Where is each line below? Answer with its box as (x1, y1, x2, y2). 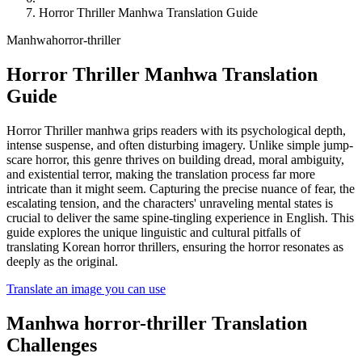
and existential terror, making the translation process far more (6, 166, 315, 181)
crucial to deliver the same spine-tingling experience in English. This (6, 210, 354, 225)
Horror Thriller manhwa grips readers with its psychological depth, (6, 123, 346, 137)
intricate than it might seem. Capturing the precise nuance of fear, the (6, 181, 355, 196)
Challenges (6, 334, 97, 356)
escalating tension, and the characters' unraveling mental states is (6, 196, 333, 210)
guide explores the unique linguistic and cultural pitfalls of (6, 225, 301, 239)
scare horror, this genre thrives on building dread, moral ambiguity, (6, 152, 344, 166)
